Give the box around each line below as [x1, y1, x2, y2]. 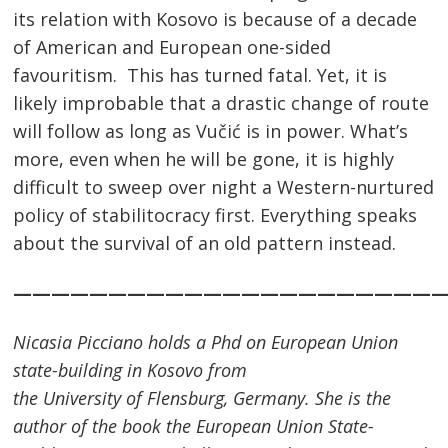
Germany [233, 386, 306, 411]
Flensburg [147, 386, 225, 411]
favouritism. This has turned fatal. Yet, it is [13, 63, 388, 88]
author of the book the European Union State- [13, 414, 375, 439]
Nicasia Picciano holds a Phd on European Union [13, 330, 399, 355]
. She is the [305, 386, 392, 411]
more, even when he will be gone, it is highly [13, 147, 395, 172]
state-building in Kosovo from [13, 358, 248, 383]
